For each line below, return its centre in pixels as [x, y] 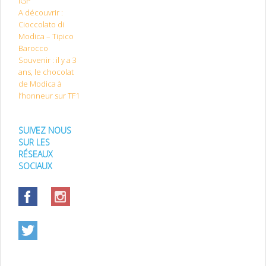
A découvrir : [41, 13]
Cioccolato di [41, 25]
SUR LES [34, 142]
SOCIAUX [35, 166]
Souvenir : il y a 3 [47, 60]
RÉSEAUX [36, 154]
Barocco [33, 48]
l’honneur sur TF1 [49, 96]
